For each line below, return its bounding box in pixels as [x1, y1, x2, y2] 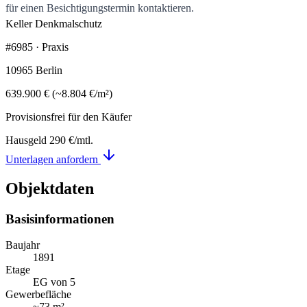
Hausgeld [5, 134, 47, 146]
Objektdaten [5, 179, 94, 197]
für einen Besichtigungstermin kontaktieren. [5, 1, 194, 14]
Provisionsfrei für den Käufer [5, 110, 132, 123]
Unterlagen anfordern [5, 153, 101, 165]
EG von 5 [33, 276, 75, 288]
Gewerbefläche [5, 288, 71, 301]
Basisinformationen [5, 211, 114, 226]
